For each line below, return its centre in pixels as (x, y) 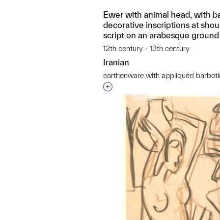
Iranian (116, 62)
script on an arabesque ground (161, 35)
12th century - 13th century (146, 48)
